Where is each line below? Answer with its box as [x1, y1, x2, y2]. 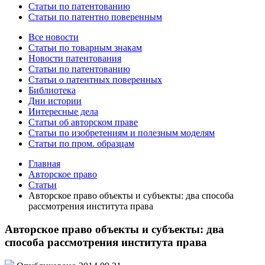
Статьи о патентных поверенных [28, 75, 162, 85]
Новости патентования [28, 53, 121, 63]
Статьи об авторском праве [28, 117, 138, 127]
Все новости [28, 32, 79, 42]
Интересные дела [28, 106, 98, 117]
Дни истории [28, 96, 82, 106]
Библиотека [28, 85, 76, 95]
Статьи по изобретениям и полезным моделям [28, 128, 215, 138]
